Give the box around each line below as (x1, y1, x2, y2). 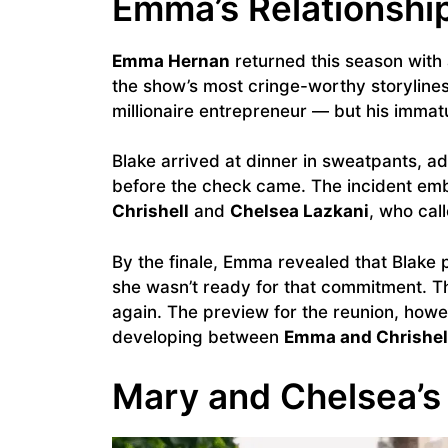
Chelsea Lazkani (230, 201, 369, 222)
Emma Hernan (112, 50, 230, 71)
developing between (112, 326, 284, 347)
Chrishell (112, 201, 189, 222)
